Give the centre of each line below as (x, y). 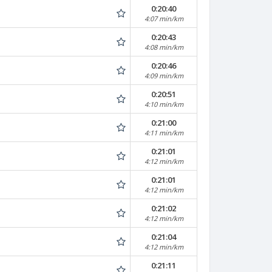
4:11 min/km (164, 133)
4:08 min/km (164, 47)
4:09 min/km (164, 76)
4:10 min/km (164, 104)
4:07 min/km (164, 19)
